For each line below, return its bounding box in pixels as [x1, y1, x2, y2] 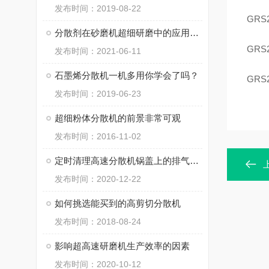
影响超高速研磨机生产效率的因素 [55, 241, 190, 251]
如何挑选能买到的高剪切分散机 [55, 198, 181, 208]
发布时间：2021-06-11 [55, 46, 141, 56]
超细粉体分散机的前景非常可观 [55, 113, 181, 123]
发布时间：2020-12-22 [55, 174, 141, 184]
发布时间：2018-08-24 [55, 217, 141, 226]
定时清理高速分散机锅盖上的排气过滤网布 [190, 156, 199, 166]
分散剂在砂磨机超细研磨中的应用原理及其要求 [190, 28, 199, 38]
